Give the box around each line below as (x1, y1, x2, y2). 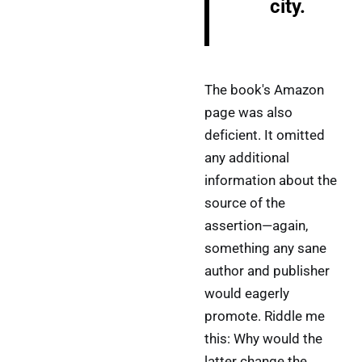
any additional (204, 149, 289, 166)
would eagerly (204, 285, 289, 302)
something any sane (204, 240, 326, 257)
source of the (204, 195, 285, 212)
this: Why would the (204, 330, 322, 347)
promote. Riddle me (204, 308, 325, 325)
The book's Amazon (204, 82, 324, 99)
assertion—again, (204, 217, 308, 234)
